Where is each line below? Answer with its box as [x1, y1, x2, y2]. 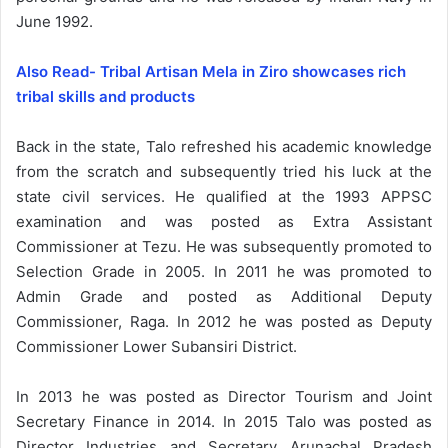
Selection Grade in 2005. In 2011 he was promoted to [16, 262, 432, 282]
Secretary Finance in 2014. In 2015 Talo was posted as [16, 412, 432, 432]
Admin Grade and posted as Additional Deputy [16, 287, 432, 307]
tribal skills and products [16, 87, 195, 107]
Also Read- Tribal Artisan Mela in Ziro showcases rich [16, 62, 406, 82]
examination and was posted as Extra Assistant [16, 212, 432, 232]
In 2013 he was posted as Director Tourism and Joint [16, 387, 432, 407]
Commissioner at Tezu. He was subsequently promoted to [16, 237, 432, 257]
